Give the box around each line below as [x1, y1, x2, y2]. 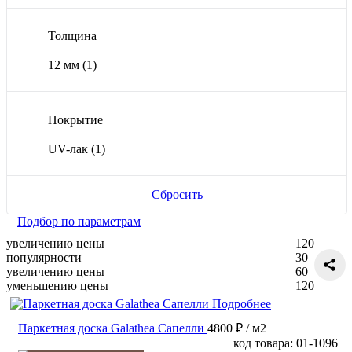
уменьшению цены [6, 279, 108, 293]
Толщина [48, 29, 97, 43]
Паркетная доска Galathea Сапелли [18, 321, 204, 335]
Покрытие [48, 113, 103, 127]
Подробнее [212, 297, 271, 311]
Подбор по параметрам [17, 214, 141, 229]
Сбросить [151, 188, 203, 202]
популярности [6, 251, 82, 265]
